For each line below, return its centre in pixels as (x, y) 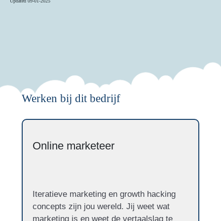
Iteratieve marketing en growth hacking (104, 194)
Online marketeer (74, 146)
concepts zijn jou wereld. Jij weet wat (101, 207)
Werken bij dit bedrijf (71, 98)
